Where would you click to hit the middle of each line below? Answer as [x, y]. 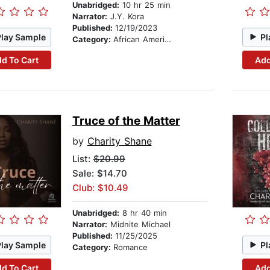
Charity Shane [119, 141]
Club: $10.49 [100, 188]
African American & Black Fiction [139, 39]
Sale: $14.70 [99, 174]
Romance [130, 247]
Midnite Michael [139, 224]
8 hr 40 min [143, 213]
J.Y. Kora [125, 17]
